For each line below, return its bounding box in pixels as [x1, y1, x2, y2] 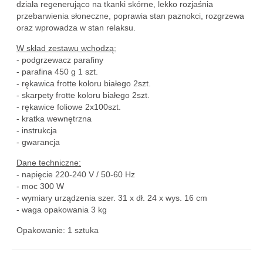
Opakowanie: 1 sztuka [16, 225, 99, 235]
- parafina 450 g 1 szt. [16, 67, 98, 76]
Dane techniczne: [16, 158, 81, 167]
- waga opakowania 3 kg [16, 205, 107, 214]
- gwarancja [16, 137, 60, 147]
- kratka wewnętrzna [16, 114, 92, 123]
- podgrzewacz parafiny [16, 55, 103, 65]
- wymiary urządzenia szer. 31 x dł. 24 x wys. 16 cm [16, 193, 207, 203]
